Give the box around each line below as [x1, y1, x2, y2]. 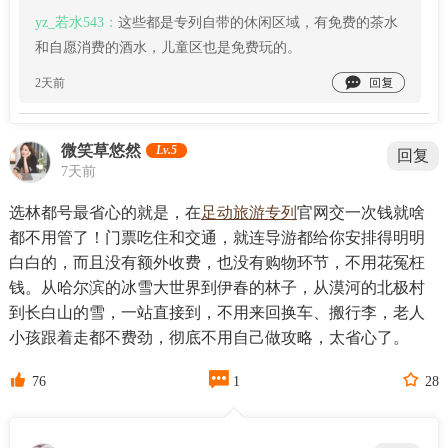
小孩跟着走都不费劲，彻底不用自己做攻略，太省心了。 [8, 329, 409, 347]
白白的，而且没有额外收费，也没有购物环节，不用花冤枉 [8, 254, 425, 272]
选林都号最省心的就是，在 [8, 204, 201, 222]
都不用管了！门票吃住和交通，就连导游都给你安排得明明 [8, 229, 425, 247]
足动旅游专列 [200, 204, 297, 222]
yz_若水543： [34, 15, 118, 30]
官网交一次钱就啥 [296, 204, 425, 222]
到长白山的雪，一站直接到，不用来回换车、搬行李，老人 [8, 304, 425, 322]
